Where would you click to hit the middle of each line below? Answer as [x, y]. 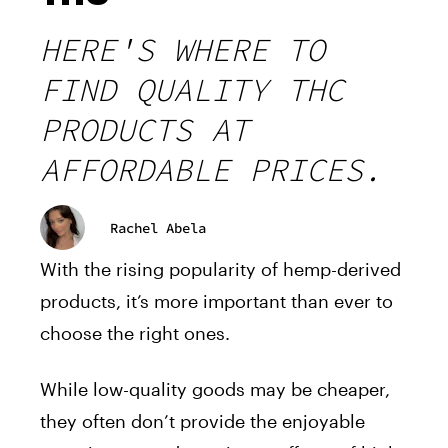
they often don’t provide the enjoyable [202, 421]
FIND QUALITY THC [192, 90]
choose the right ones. [135, 333]
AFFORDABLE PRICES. [211, 170]
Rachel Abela [158, 227]
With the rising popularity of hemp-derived [220, 269]
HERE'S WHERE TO [182, 50]
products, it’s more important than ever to [216, 301]
